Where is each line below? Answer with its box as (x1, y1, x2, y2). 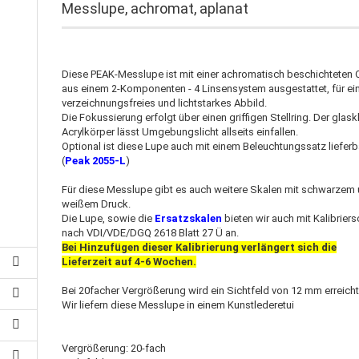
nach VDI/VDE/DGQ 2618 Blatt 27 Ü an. (62, 227, 240, 239)
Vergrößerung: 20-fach (62, 342, 167, 354)
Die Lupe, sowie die (62, 212, 155, 224)
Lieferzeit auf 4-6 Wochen (62, 256, 194, 268)
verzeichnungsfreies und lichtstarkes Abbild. (62, 97, 268, 109)
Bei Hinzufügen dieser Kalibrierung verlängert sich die (62, 241, 337, 253)
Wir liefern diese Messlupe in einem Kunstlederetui (62, 299, 295, 311)
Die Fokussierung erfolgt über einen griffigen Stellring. (62, 111, 314, 123)
